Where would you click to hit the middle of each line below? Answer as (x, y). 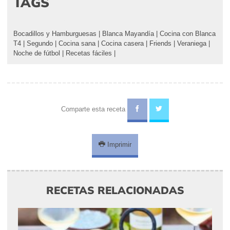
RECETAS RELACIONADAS (115, 190)
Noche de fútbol (37, 53)
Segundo (40, 44)
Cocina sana (77, 44)
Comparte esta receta (94, 109)
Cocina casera (122, 44)
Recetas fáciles (89, 53)
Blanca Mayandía (128, 34)
